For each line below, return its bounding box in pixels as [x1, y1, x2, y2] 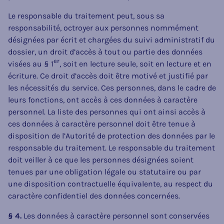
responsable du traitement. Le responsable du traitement [8, 142, 215, 152]
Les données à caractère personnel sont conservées [21, 210, 209, 220]
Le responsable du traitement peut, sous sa [8, 10, 164, 20]
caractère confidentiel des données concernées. [8, 190, 180, 200]
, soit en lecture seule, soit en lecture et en [59, 58, 211, 68]
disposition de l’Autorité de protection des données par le [8, 130, 215, 140]
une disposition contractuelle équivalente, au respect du [8, 178, 213, 188]
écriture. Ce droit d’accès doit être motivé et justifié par [8, 70, 208, 80]
